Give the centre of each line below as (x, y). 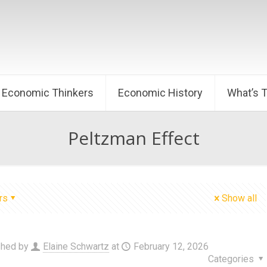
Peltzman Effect (133, 138)
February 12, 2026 (171, 246)
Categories (232, 259)
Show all (239, 198)
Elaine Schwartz (76, 246)
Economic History (160, 93)
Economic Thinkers (48, 93)
